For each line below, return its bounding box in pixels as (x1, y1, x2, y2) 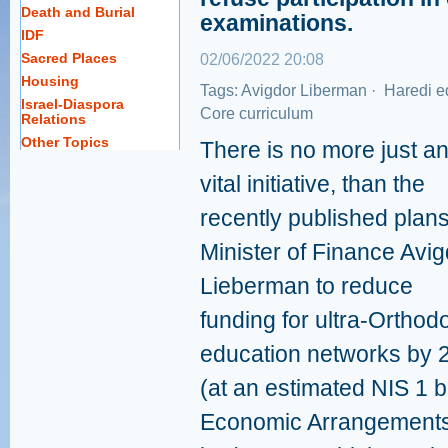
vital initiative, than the (200, 171, 425, 197)
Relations (21, 111, 86, 127)
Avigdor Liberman (241, 82, 367, 99)
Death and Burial (21, 4, 135, 20)
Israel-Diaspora (21, 96, 124, 112)
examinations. (200, 10, 353, 36)
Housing (21, 73, 79, 89)
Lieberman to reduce (200, 273, 413, 299)
